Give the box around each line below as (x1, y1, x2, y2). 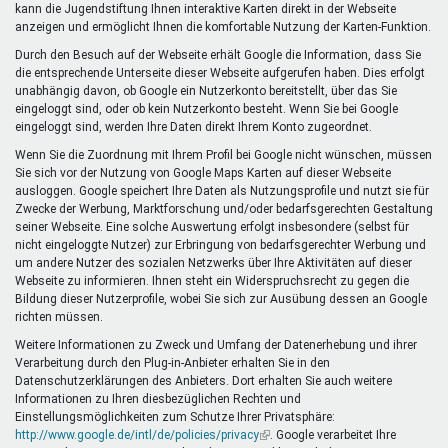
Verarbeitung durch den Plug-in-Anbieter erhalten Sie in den (15, 355, 330, 370)
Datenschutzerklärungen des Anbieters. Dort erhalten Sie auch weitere (15, 373, 392, 388)
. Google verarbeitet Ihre (270, 427, 396, 442)
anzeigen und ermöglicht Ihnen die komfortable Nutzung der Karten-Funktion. (15, 19, 431, 34)
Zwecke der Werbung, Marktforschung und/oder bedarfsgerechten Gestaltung (15, 201, 433, 216)
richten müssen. (15, 309, 103, 324)
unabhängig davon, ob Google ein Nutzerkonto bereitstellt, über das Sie (15, 83, 397, 98)
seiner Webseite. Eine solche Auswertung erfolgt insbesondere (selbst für (15, 219, 409, 234)
